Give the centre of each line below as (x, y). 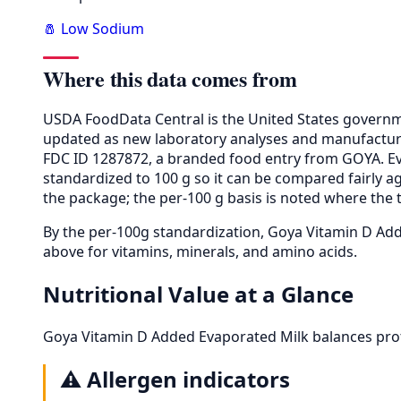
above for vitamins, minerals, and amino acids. (200, 251)
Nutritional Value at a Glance (198, 294)
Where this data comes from (170, 78)
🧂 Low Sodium (94, 28)
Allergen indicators (188, 379)
